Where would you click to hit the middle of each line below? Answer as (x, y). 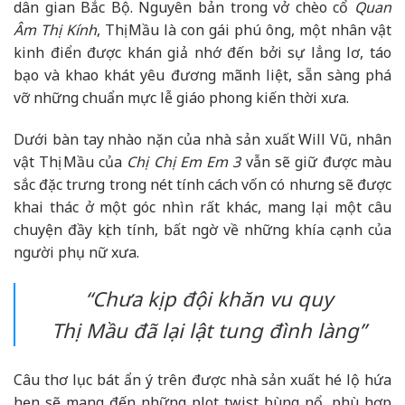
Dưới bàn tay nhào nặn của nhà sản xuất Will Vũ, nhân (202, 139)
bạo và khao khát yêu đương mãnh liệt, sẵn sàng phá (202, 75)
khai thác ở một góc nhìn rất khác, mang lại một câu (202, 207)
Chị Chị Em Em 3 (184, 161)
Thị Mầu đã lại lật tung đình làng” (209, 330)
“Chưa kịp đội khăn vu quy (209, 298)
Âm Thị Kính (55, 29)
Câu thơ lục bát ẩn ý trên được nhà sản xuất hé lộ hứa (202, 379)
